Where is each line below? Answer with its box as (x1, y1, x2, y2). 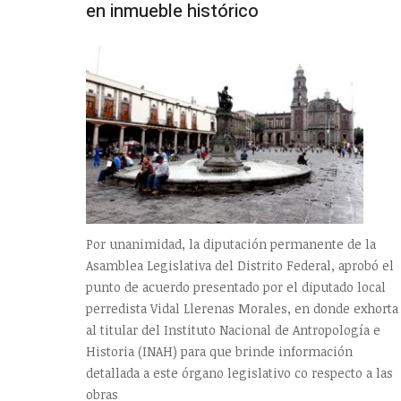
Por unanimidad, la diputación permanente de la (86, 235, 376, 253)
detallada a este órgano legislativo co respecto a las (86, 364, 393, 382)
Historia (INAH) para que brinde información (86, 343, 353, 361)
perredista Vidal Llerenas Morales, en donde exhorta (86, 300, 398, 318)
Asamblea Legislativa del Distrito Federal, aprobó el (86, 257, 394, 275)
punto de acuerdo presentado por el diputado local (86, 278, 386, 296)
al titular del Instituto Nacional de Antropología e (86, 321, 380, 339)
